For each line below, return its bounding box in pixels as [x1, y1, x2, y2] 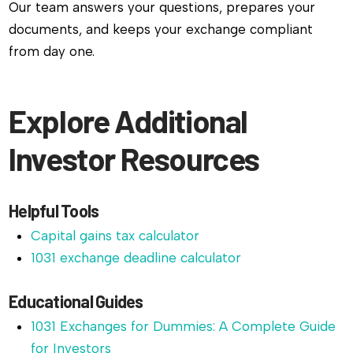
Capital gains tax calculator [31, 227, 200, 243]
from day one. [9, 43, 95, 60]
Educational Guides [9, 291, 143, 312]
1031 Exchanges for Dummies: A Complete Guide [31, 318, 336, 335]
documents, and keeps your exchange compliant [9, 21, 314, 38]
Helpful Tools [9, 199, 99, 221]
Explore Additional [9, 102, 248, 140]
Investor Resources [9, 139, 260, 178]
